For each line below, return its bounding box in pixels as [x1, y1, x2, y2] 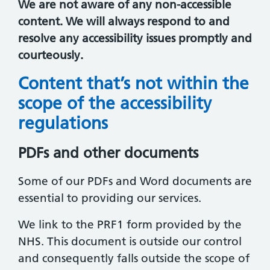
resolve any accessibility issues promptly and [18, 31, 252, 45]
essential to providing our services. [18, 191, 201, 206]
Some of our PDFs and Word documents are [18, 174, 252, 189]
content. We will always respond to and [18, 14, 230, 28]
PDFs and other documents [18, 144, 198, 162]
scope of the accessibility [18, 92, 212, 113]
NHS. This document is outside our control [18, 234, 242, 249]
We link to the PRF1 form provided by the [18, 218, 242, 232]
